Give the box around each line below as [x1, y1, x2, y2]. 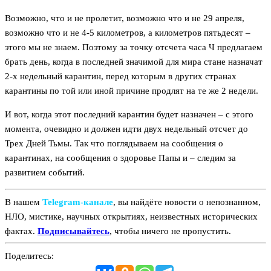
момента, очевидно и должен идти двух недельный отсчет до [5, 124, 248, 134]
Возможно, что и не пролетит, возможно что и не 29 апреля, [5, 13, 244, 24]
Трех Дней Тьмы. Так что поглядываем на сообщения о [5, 139, 223, 149]
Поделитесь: [5, 250, 54, 261]
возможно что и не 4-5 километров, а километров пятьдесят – [5, 28, 250, 38]
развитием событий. [5, 168, 85, 178]
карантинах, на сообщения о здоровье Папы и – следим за [5, 153, 236, 163]
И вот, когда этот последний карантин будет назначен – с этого [5, 109, 253, 120]
